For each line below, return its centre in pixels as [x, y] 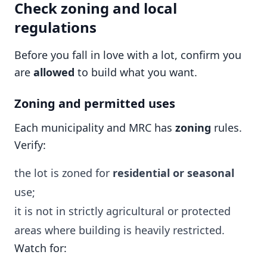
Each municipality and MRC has [95, 128]
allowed [54, 72]
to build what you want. [136, 72]
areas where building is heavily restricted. [119, 230]
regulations [55, 27]
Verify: [30, 145]
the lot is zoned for [63, 173]
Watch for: [41, 248]
